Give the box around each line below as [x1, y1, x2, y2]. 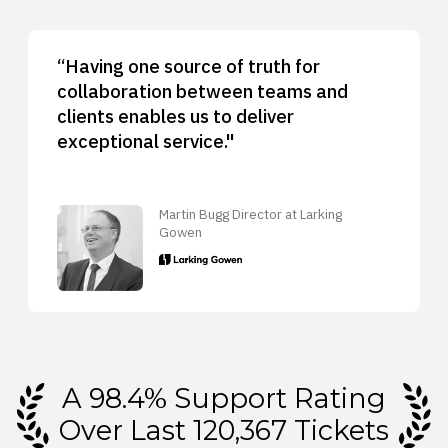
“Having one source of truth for [56, 53, 320, 78]
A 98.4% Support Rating [62, 381, 386, 415]
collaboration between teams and [56, 78, 348, 103]
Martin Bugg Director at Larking [159, 205, 343, 224]
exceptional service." [56, 128, 235, 153]
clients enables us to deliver [56, 103, 294, 128]
